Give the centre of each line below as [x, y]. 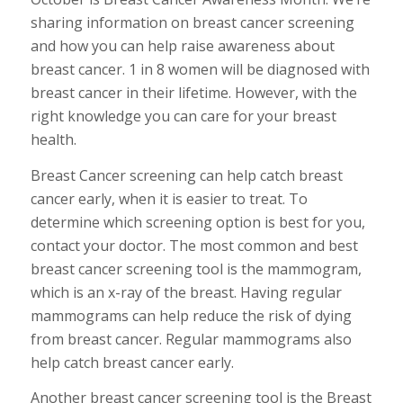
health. [53, 140]
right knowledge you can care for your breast [183, 116]
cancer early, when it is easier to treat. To [169, 198]
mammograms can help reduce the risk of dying [191, 315]
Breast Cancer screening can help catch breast [186, 175]
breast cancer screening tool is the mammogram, [196, 269]
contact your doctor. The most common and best [194, 245]
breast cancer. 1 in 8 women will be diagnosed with [200, 70]
